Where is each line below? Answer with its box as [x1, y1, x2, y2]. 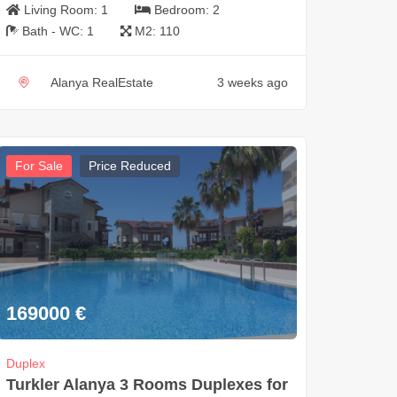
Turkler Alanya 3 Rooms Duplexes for [5, 376, 288, 394]
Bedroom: [153, 2, 213, 17]
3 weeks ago [216, 74, 288, 90]
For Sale [14, 158, 63, 173]
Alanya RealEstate [50, 74, 153, 90]
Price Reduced [88, 158, 171, 173]
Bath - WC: [21, 23, 87, 38]
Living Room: [23, 2, 101, 17]
